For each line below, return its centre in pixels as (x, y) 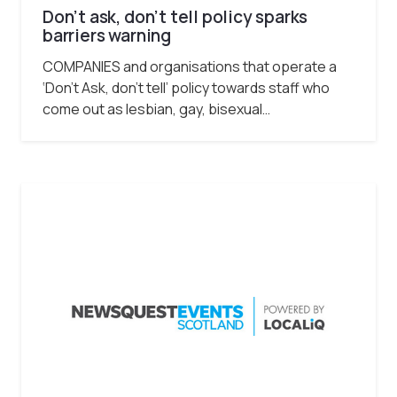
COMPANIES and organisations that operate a (190, 66)
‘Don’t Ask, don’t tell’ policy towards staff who (186, 87)
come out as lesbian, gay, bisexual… (156, 109)
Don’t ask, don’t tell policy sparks (175, 17)
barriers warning (107, 36)
